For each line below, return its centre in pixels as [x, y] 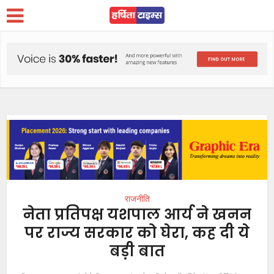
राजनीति [137, 199]
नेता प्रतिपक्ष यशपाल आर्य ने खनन [137, 215]
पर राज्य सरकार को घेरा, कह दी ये [137, 233]
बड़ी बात [137, 251]
